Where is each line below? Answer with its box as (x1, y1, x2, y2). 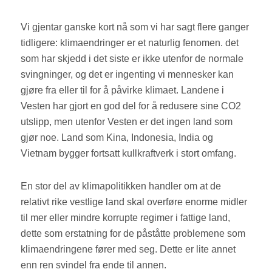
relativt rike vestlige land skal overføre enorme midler (21, 197, 248, 208)
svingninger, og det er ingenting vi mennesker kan (21, 69, 234, 80)
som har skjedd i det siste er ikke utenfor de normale (21, 53, 244, 64)
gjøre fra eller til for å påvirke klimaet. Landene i (21, 85, 225, 96)
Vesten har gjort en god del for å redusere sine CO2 (21, 101, 242, 112)
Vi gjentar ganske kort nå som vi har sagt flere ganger (21, 22, 250, 33)
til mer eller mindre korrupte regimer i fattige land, (21, 212, 231, 223)
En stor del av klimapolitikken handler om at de (21, 181, 222, 192)
